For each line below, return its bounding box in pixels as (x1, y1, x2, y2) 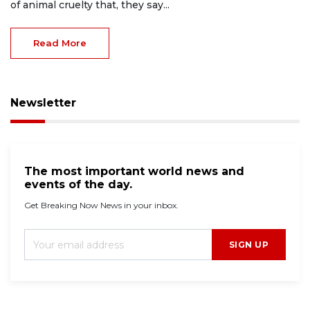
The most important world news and (24, 164, 244, 178)
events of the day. (24, 177, 132, 191)
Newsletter (10, 95, 76, 109)
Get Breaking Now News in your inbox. (24, 199, 179, 210)
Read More (33, 37, 86, 48)
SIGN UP (228, 239, 268, 250)
